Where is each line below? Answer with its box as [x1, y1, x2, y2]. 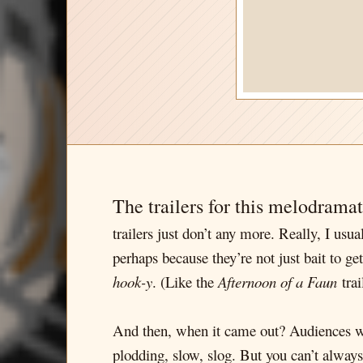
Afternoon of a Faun [218, 271, 337, 292]
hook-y [113, 271, 152, 292]
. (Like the [152, 271, 218, 292]
